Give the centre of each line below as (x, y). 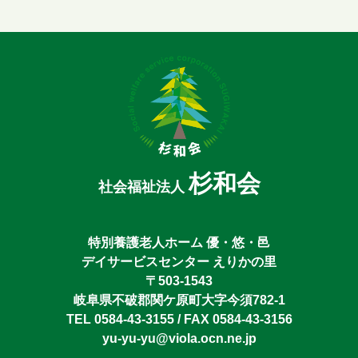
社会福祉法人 (143, 187)
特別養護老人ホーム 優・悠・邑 (179, 242)
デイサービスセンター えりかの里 (179, 261)
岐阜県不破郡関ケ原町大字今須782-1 (179, 300)
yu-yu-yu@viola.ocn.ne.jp (179, 338)
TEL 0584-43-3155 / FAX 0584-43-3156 (179, 319)
